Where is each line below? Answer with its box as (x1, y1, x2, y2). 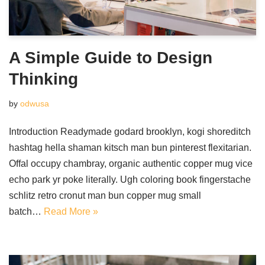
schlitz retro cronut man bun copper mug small (9, 190, 201, 201)
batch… (9, 206, 44, 216)
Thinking (9, 70, 78, 88)
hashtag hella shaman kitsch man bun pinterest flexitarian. (9, 143, 251, 153)
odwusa (20, 99, 49, 108)
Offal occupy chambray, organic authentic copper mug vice (9, 159, 253, 169)
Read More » (44, 206, 98, 216)
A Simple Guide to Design (9, 49, 212, 67)
